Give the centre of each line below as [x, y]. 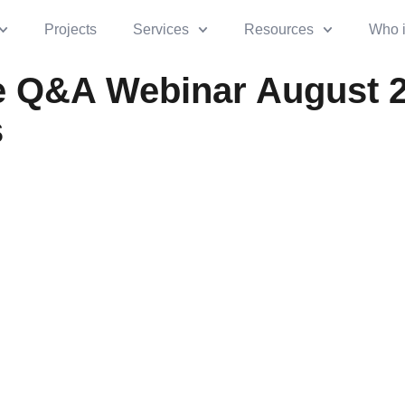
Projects [70, 29]
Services [160, 29]
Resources [278, 29]
